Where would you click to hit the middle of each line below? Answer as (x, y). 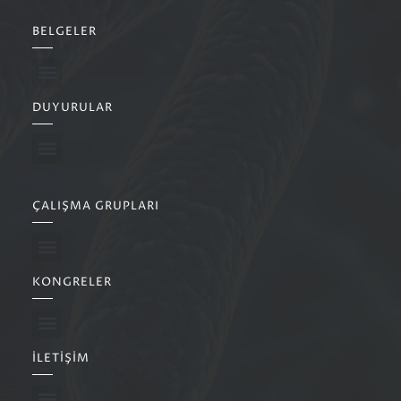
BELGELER (64, 31)
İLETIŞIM (61, 358)
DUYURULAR (73, 107)
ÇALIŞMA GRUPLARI (96, 206)
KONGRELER (72, 282)
